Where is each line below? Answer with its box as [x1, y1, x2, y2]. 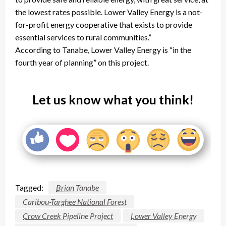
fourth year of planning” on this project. [15, 58, 149, 68]
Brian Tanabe [56, 183, 99, 193]
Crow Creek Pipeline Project [23, 210, 113, 220]
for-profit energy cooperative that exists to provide [15, 20, 192, 30]
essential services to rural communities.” [15, 32, 151, 42]
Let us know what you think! [32, 92, 194, 107]
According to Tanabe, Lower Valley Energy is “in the [15, 45, 191, 55]
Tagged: [15, 183, 43, 193]
